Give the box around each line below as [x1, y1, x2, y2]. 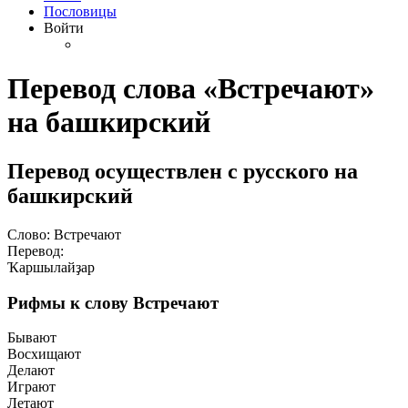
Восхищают [7, 346, 81, 362]
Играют [7, 379, 56, 395]
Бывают [7, 330, 56, 346]
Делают [7, 362, 55, 379]
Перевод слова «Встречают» [7, 72, 374, 106]
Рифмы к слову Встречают [7, 292, 219, 312]
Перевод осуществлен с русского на [7, 158, 358, 183]
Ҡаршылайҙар [7, 259, 95, 275]
